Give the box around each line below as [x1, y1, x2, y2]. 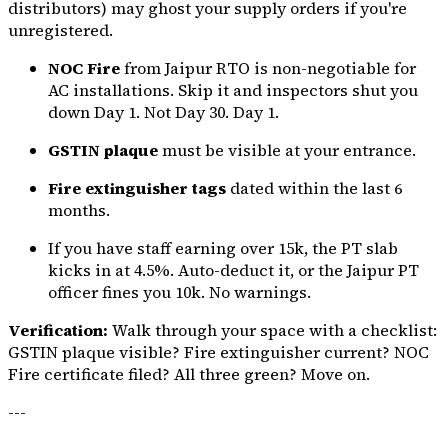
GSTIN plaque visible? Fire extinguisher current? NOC [8, 341, 429, 364]
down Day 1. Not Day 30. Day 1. [48, 101, 279, 124]
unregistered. [8, 19, 113, 42]
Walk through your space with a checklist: [108, 319, 437, 342]
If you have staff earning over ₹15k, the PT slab [48, 237, 398, 260]
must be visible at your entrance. [158, 139, 416, 162]
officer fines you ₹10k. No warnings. [48, 281, 311, 304]
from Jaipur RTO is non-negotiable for [120, 57, 416, 80]
